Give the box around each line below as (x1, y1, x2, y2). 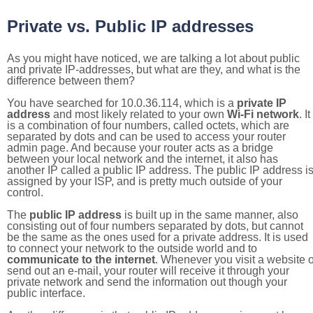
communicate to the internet (7, 254, 155, 265)
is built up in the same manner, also (122, 209, 298, 221)
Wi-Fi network (227, 108, 299, 120)
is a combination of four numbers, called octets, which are (7, 119, 289, 131)
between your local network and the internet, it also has (7, 153, 278, 165)
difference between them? (7, 75, 135, 87)
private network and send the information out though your (7, 276, 287, 288)
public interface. (7, 287, 85, 299)
